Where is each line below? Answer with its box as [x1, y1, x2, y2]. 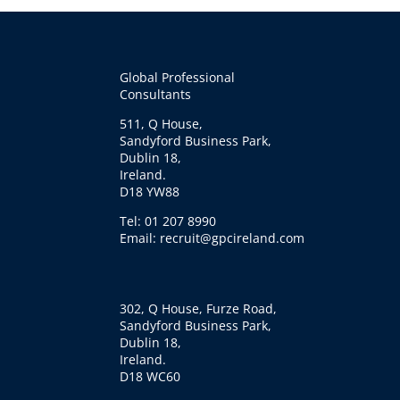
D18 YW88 [120, 183, 180, 201]
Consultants [120, 86, 192, 104]
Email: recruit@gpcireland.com [120, 229, 305, 247]
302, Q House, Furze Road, [120, 299, 278, 317]
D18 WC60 [120, 367, 181, 385]
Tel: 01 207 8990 [120, 212, 217, 230]
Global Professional [120, 69, 236, 87]
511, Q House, [120, 115, 204, 133]
